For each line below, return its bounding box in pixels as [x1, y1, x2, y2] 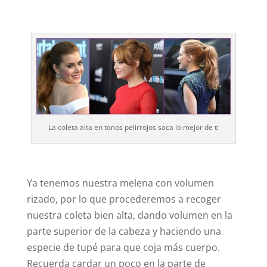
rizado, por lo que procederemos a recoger [26, 192, 221, 206]
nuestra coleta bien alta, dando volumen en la [26, 208, 232, 222]
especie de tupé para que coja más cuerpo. [26, 240, 220, 254]
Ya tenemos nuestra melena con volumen [26, 176, 214, 190]
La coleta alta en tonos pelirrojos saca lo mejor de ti [48, 122, 219, 132]
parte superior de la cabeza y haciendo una [26, 224, 221, 238]
